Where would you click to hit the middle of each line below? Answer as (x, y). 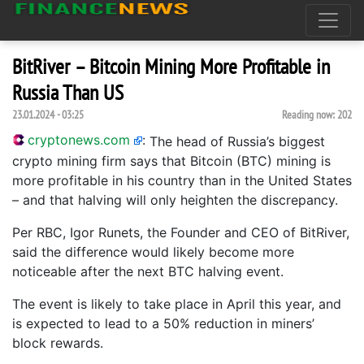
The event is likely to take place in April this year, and (177, 304)
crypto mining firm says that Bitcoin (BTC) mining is (171, 161)
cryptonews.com (79, 140)
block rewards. (58, 343)
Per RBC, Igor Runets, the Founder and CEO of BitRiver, (181, 232)
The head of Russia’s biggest (237, 141)
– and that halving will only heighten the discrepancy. (175, 200)
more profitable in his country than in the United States (182, 180)
